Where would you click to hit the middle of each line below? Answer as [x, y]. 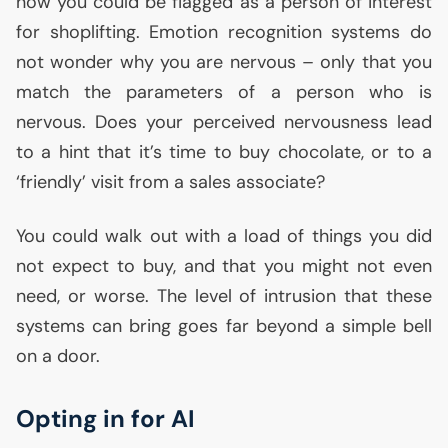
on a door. [58, 356]
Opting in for [93, 418]
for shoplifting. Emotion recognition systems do [224, 32]
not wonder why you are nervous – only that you [224, 62]
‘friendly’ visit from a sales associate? [170, 182]
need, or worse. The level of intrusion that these [224, 296]
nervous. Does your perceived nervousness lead [224, 122]
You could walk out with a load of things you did [224, 236]
